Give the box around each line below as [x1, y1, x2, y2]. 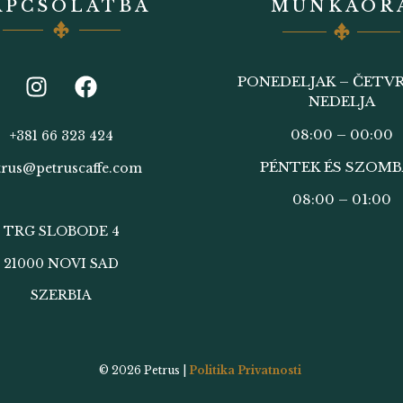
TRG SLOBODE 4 [3, 223, 120, 240]
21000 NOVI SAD [4, 255, 120, 272]
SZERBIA [31, 287, 93, 304]
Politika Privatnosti [189, 363, 301, 378]
